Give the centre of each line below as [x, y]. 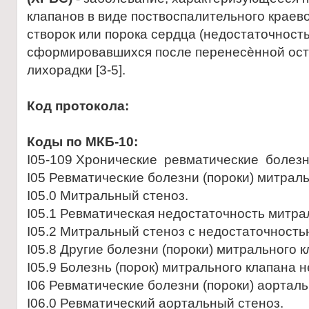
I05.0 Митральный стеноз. [108, 196]
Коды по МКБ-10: [82, 142]
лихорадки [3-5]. [76, 70]
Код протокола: [78, 106]
